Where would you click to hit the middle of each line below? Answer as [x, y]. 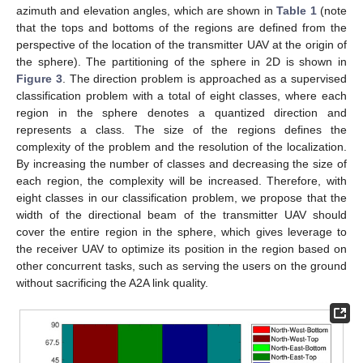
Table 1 [297, 11]
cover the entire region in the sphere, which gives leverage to [181, 232]
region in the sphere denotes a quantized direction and [181, 113]
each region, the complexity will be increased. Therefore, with [181, 181]
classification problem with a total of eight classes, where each [181, 96]
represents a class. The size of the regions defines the [181, 130]
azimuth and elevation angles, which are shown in [147, 11]
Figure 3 [39, 79]
